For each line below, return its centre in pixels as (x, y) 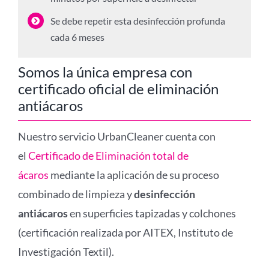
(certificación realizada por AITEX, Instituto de (125, 232)
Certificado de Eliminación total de (108, 156)
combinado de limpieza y (76, 194)
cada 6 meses (77, 37)
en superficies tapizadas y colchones (152, 213)
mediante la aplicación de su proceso (134, 175)
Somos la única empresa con (105, 72)
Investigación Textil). (66, 252)
